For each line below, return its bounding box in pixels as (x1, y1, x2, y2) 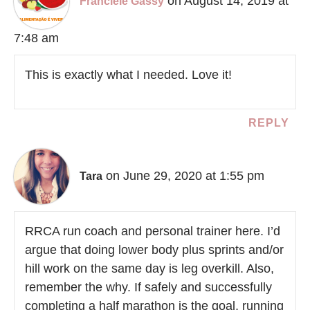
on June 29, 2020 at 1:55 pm (106, 168, 264, 183)
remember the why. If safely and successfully (25, 280, 272, 295)
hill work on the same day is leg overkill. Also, (25, 262, 274, 276)
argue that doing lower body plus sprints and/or (25, 243, 284, 257)
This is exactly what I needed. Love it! (25, 68, 232, 82)
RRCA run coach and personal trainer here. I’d (25, 224, 280, 239)
